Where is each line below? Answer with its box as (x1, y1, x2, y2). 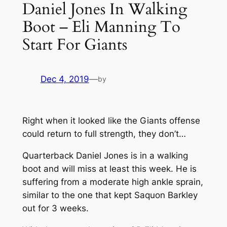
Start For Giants (22, 33, 127, 55)
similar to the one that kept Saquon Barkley (22, 190, 198, 201)
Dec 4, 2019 (40, 74, 89, 85)
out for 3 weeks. (22, 203, 89, 214)
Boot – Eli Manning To (22, 16, 180, 37)
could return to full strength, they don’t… (22, 129, 186, 139)
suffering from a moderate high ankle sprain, (22, 177, 203, 187)
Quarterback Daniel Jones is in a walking (22, 150, 188, 161)
